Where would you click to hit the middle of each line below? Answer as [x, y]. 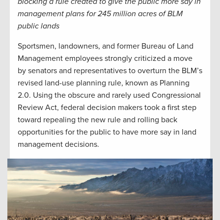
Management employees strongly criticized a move [105, 58]
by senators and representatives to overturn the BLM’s [110, 70]
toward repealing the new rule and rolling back [97, 120]
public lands [39, 26]
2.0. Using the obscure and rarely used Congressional [109, 95]
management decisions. [58, 144]
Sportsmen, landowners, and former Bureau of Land [106, 46]
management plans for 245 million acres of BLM [100, 14]
